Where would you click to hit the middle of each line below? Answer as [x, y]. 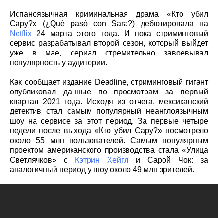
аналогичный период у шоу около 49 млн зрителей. [102, 169]
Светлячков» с [42, 160]
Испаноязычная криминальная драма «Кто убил [109, 14]
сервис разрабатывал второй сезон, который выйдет [109, 43]
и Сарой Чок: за [168, 160]
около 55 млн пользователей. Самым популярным [109, 140]
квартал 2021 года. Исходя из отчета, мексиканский [109, 101]
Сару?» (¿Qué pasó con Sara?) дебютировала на [109, 23]
